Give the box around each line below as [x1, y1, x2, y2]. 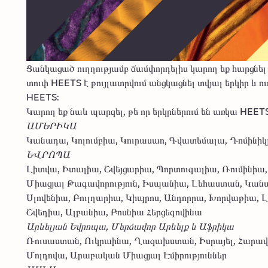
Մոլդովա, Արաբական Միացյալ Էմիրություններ [26, 246, 227, 262]
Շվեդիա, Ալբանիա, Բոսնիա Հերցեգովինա [26, 203, 202, 219]
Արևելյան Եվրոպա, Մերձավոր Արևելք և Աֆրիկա [26, 218, 234, 233]
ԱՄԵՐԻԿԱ [26, 117, 77, 133]
